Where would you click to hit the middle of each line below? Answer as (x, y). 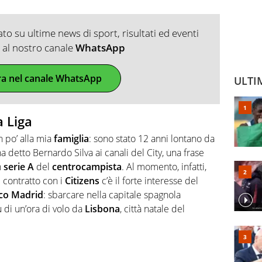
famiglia (71, 139)
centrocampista (87, 167)
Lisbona (102, 209)
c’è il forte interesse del (149, 181)
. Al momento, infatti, (164, 167)
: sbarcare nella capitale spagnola (112, 195)
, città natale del (152, 209)
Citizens (82, 181)
